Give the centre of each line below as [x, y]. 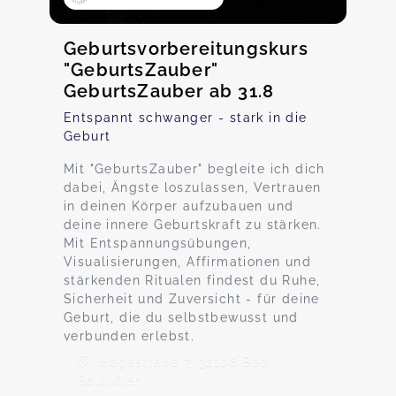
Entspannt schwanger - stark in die [186, 118]
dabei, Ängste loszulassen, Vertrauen [193, 187]
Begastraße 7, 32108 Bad [183, 362]
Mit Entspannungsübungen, [158, 243]
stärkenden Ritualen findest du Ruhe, [192, 280]
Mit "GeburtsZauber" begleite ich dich [194, 169]
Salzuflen [110, 380]
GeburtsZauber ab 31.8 [169, 91]
